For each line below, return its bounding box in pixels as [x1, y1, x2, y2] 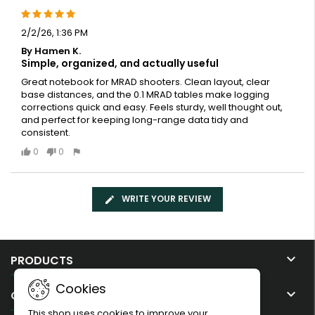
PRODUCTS [11, 252, 73, 269]
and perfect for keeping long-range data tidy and [21, 113, 248, 127]
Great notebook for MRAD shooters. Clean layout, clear [21, 75, 270, 89]
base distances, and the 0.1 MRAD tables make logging [21, 88, 269, 102]
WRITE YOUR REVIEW [122, 192, 211, 205]
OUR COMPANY [11, 287, 95, 304]
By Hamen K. [21, 44, 81, 58]
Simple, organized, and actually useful [21, 56, 219, 71]
